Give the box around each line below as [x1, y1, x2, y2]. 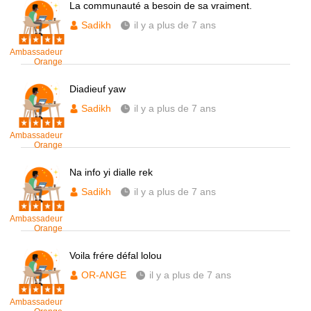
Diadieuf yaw [69, 83, 126, 94]
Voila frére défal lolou [69, 250, 162, 261]
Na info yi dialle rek [69, 167, 153, 178]
